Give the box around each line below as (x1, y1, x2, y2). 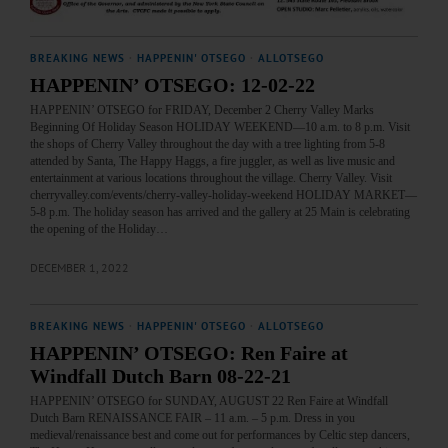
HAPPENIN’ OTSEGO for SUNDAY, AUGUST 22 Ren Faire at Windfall (30, 394, 388, 409)
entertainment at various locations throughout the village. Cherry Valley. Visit (30, 171, 392, 186)
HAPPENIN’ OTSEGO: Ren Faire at (30, 343, 348, 365)
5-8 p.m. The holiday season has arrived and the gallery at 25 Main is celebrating (30, 205, 410, 220)
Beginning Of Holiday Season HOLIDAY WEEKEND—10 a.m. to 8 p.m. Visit (30, 120, 410, 135)
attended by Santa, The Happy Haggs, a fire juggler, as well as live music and (30, 154, 395, 169)
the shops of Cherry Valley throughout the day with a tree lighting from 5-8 (30, 137, 385, 152)
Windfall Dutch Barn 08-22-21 (30, 366, 291, 388)
